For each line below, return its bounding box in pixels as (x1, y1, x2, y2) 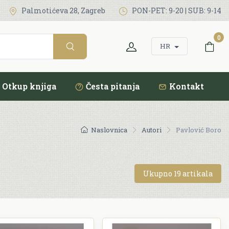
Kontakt (169, 80, 204, 91)
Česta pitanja (86, 80, 140, 91)
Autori (142, 125, 162, 134)
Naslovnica (91, 125, 127, 134)
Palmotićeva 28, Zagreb (20, 6, 105, 15)
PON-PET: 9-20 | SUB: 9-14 (130, 6, 221, 15)
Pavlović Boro (176, 125, 221, 134)
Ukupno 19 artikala (143, 169, 213, 179)
